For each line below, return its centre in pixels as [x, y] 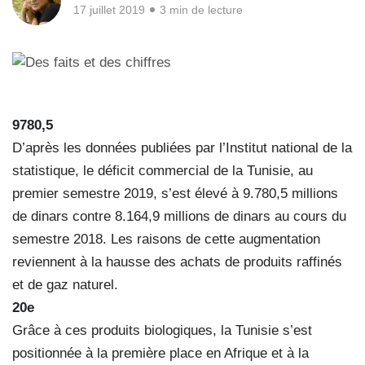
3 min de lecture [201, 10]
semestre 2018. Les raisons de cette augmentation [166, 239]
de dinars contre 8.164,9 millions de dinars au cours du [179, 216]
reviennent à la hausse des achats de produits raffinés [177, 262]
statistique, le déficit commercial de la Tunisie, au [163, 170]
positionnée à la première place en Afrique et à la [161, 353]
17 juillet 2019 [109, 10]
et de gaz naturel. [65, 284]
